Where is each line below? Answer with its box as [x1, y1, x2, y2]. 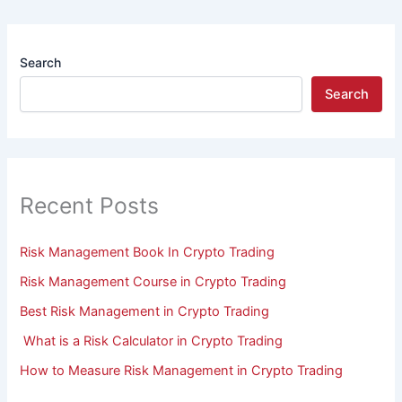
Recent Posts [20, 191, 160, 219]
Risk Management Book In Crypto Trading [20, 244, 275, 261]
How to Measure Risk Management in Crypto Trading [20, 363, 344, 380]
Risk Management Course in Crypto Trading [20, 274, 287, 291]
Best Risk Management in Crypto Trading [20, 303, 270, 320]
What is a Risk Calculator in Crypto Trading [20, 333, 284, 350]
